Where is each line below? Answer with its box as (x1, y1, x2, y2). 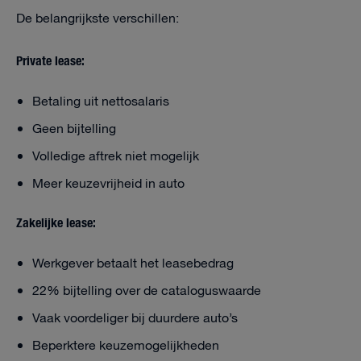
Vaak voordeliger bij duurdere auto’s (32, 309, 238, 329)
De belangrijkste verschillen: (16, 9, 179, 29)
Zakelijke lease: (16, 212, 96, 231)
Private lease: (16, 50, 85, 69)
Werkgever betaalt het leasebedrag (32, 254, 234, 274)
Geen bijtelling (32, 119, 116, 139)
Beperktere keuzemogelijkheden (32, 336, 219, 356)
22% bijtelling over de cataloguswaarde (32, 281, 261, 301)
